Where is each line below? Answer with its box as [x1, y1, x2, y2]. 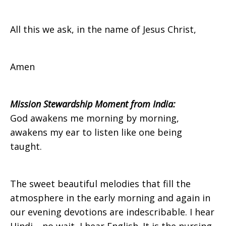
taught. [10, 140, 42, 152]
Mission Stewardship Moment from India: [10, 98, 176, 110]
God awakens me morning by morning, [10, 112, 179, 124]
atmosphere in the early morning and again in [10, 192, 210, 204]
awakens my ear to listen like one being [10, 126, 182, 138]
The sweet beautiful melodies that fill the [10, 178, 191, 190]
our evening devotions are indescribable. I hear [10, 206, 214, 218]
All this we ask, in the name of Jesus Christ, [10, 23, 196, 35]
